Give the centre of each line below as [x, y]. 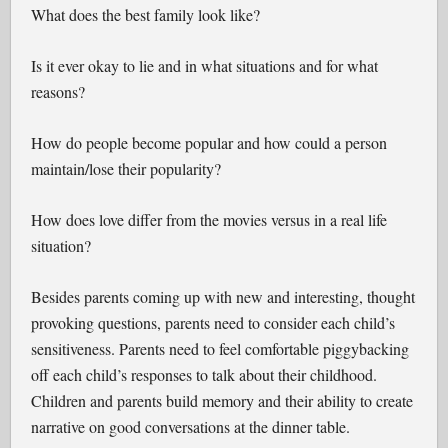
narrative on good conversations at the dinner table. [191, 426]
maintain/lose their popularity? [126, 168]
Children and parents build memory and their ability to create [222, 400]
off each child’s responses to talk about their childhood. [204, 374]
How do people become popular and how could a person [209, 142]
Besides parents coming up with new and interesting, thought [223, 296]
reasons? [58, 91]
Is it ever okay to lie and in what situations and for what [205, 65]
